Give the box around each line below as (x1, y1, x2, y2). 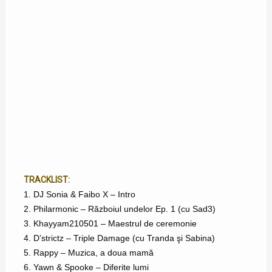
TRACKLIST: (23, 175, 70, 185)
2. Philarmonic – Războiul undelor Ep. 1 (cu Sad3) (23, 204, 216, 214)
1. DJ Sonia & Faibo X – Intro (23, 189, 135, 200)
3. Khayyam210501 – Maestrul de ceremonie (23, 219, 197, 229)
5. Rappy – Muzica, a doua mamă (23, 248, 154, 258)
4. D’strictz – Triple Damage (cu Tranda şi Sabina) (23, 233, 215, 243)
